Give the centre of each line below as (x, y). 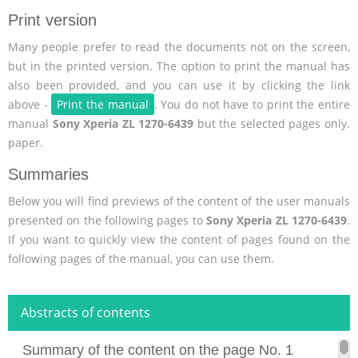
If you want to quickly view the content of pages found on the (179, 240)
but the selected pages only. (272, 124)
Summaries (48, 175)
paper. (26, 143)
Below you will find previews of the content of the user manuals (179, 201)
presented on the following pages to (107, 221)
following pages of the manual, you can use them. (141, 259)
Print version (52, 20)
